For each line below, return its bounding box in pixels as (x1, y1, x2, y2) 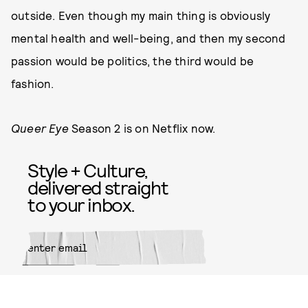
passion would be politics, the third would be (11, 54, 254, 67)
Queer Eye (11, 121, 71, 135)
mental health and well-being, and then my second (11, 31, 286, 45)
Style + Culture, (27, 158, 148, 181)
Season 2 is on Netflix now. (71, 121, 216, 135)
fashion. (11, 76, 57, 90)
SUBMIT (161, 277, 206, 293)
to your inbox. (27, 192, 135, 216)
